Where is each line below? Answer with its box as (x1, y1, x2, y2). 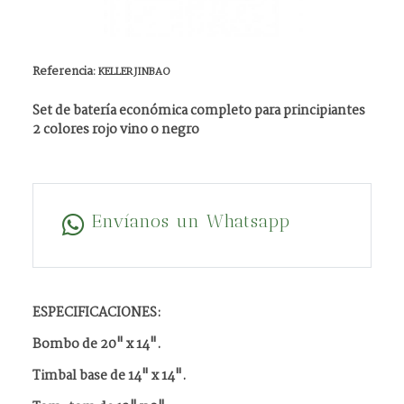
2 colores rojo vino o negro (32, 119, 199, 141)
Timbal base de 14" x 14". (32, 365, 187, 387)
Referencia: (32, 62, 98, 81)
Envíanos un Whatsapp (92, 210, 290, 232)
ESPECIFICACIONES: (32, 302, 161, 324)
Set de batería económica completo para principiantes (32, 100, 365, 122)
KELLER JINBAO (98, 64, 170, 80)
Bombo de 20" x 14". (32, 334, 161, 355)
